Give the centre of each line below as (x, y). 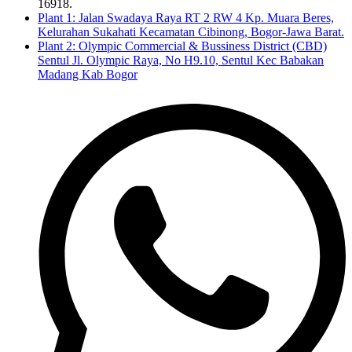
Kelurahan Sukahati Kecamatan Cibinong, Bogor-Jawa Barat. (191, 32)
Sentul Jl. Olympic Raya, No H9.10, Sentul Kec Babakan (181, 60)
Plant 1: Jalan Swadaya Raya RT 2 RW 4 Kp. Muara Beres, (186, 18)
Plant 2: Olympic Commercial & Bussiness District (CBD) (182, 46)
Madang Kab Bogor (88, 75)
